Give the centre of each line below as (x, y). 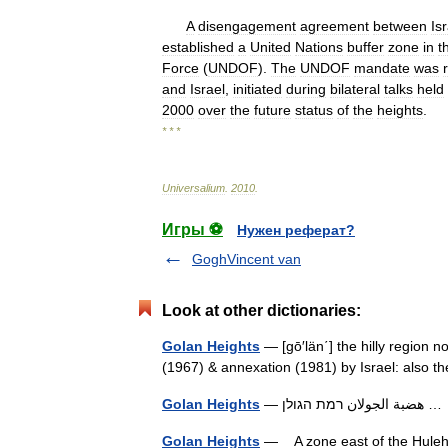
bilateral (355, 89)
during (306, 89)
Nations (319, 47)
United (270, 47)
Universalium (193, 188)
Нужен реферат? (296, 230)
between (400, 26)
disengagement (247, 26)
